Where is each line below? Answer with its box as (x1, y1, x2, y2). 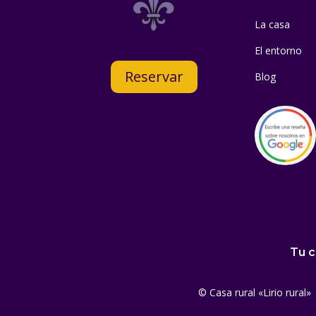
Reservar (124, 66, 183, 86)
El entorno (255, 44, 303, 58)
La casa (255, 18, 291, 32)
